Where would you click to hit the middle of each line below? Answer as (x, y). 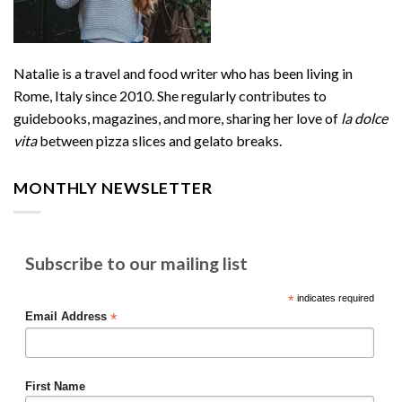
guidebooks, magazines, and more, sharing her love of (177, 118)
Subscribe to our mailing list (136, 263)
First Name (55, 387)
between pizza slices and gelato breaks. (161, 141)
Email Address (67, 316)
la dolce (364, 118)
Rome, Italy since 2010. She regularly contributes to (170, 96)
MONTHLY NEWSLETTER (113, 188)
